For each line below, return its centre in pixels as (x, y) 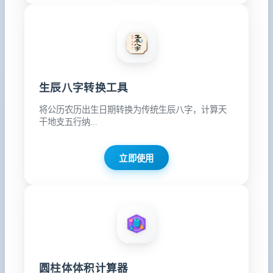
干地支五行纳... (68, 122)
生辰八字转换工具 (84, 88)
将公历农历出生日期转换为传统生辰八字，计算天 (133, 109)
